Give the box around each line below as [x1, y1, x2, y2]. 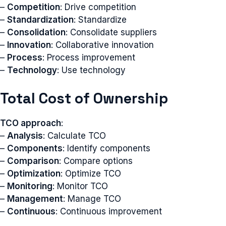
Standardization [7, 15, 74, 25]
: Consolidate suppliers [66, 27, 157, 37]
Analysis [7, 130, 43, 141]
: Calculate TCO [43, 130, 106, 141]
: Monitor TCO [52, 181, 108, 191]
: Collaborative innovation [51, 40, 154, 50]
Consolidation [7, 27, 66, 37]
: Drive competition [60, 2, 136, 12]
